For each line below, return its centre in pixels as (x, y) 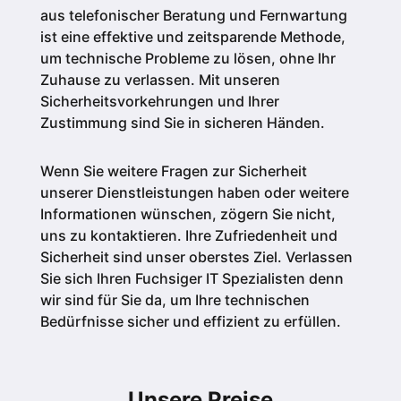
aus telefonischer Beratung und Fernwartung (193, 16)
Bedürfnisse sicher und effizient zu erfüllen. (190, 322)
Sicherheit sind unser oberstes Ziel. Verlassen (196, 257)
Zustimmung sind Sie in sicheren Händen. (182, 123)
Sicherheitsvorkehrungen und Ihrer (159, 102)
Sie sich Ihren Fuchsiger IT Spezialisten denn (192, 279)
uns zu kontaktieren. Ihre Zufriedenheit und (188, 236)
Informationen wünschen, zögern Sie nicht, (188, 214)
